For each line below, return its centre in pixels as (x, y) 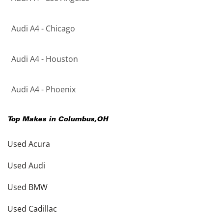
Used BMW (27, 187)
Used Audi (26, 165)
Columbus (76, 120)
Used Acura (29, 144)
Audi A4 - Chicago (43, 28)
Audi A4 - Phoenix (43, 89)
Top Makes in (33, 120)
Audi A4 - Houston (45, 59)
